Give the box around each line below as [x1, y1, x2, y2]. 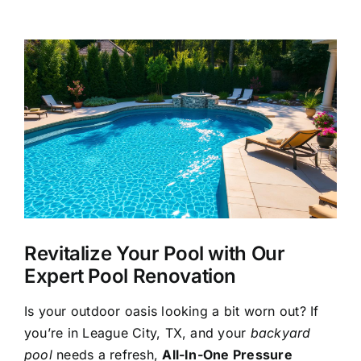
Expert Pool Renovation [24, 263, 237, 288]
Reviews [19, 284, 71, 300]
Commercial [19, 124, 95, 140]
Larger [23, 63, 64, 80]
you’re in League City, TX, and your [24, 324, 251, 341]
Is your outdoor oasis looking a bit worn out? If [24, 302, 319, 319]
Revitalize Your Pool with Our [24, 241, 285, 265]
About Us [19, 18, 77, 34]
